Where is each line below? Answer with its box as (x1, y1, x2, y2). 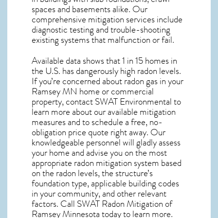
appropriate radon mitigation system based (32, 156, 182, 170)
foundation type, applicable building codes (32, 176, 179, 190)
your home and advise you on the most (32, 145, 167, 160)
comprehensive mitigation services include (32, 12, 182, 26)
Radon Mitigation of (102, 197, 172, 211)
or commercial (100, 84, 154, 98)
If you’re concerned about (32, 74, 124, 88)
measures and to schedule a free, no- (32, 115, 163, 129)
